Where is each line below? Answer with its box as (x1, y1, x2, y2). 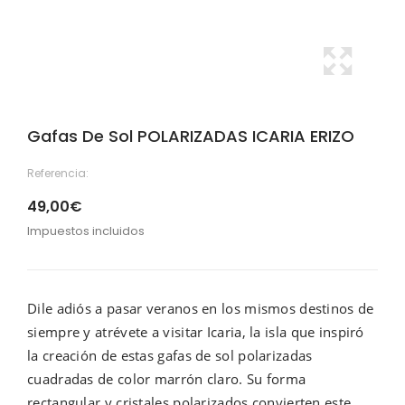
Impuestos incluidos (27, 222, 145, 240)
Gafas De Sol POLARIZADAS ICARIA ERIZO (27, 125, 354, 147)
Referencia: (27, 165, 89, 181)
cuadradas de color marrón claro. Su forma (27, 370, 306, 388)
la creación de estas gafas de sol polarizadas (27, 346, 313, 364)
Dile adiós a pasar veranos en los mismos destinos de (27, 299, 374, 317)
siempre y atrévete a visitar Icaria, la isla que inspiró (27, 323, 364, 341)
